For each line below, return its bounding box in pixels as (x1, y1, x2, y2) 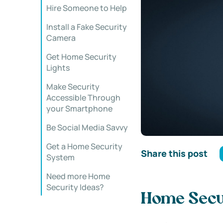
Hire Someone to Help (46, 2, 127, 13)
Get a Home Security (46, 141, 122, 152)
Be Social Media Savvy (46, 122, 128, 133)
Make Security (46, 81, 100, 92)
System (46, 152, 75, 163)
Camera (46, 32, 76, 43)
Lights (46, 62, 70, 73)
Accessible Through (46, 92, 120, 103)
